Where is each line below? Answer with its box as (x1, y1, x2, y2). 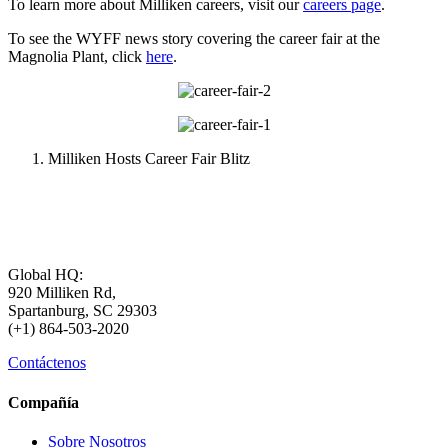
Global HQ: (8, 266, 83, 284)
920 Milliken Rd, (8, 284, 116, 302)
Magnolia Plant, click (8, 48, 146, 66)
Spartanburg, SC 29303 (8, 302, 157, 320)
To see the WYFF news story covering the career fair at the (8, 30, 380, 48)
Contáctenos (8, 354, 86, 372)
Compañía (8, 393, 79, 411)
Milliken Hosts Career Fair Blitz (48, 150, 250, 168)
